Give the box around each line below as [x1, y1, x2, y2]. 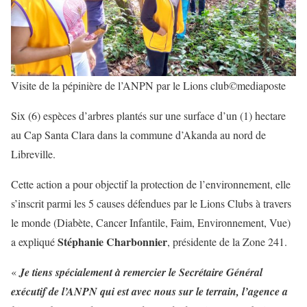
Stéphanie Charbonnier [58, 233, 167, 249]
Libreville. [11, 146, 59, 161]
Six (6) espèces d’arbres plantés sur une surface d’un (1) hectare [11, 108, 286, 123]
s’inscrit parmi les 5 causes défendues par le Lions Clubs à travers [11, 195, 291, 210]
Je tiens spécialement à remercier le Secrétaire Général [19, 264, 262, 280]
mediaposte [237, 77, 286, 93]
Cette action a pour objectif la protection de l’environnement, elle [11, 176, 291, 191]
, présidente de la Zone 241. [167, 234, 291, 249]
